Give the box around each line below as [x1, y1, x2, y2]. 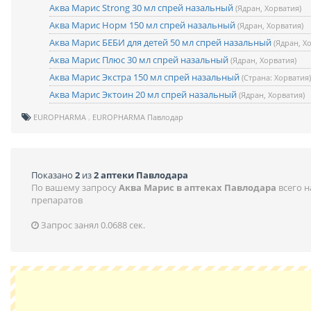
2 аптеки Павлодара [94, 169, 188, 181]
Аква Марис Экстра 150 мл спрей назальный [49, 71, 242, 83]
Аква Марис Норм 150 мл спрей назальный [49, 19, 237, 31]
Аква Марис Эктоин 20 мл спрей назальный [49, 88, 239, 101]
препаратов [31, 194, 83, 206]
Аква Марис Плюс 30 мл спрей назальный [49, 53, 230, 66]
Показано [31, 169, 75, 181]
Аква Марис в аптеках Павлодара [119, 181, 276, 194]
